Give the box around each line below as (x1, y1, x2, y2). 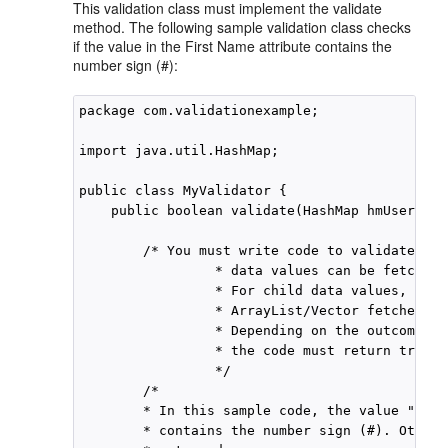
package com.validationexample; (79, 102, 320, 118)
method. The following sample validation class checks (73, 16, 412, 37)
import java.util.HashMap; (79, 142, 280, 158)
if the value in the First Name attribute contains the (73, 35, 393, 56)
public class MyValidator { (79, 182, 288, 198)
